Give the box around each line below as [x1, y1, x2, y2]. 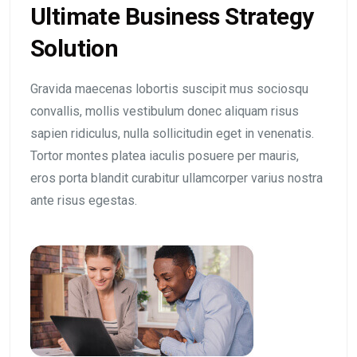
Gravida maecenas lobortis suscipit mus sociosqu [30, 80, 308, 96]
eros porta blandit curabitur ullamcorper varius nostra [30, 170, 323, 186]
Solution [30, 33, 119, 62]
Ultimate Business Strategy [30, 2, 314, 30]
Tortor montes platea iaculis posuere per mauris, [30, 147, 299, 163]
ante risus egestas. [30, 192, 137, 208]
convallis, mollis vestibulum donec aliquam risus [30, 103, 299, 119]
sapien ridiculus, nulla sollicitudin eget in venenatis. [30, 125, 314, 141]
